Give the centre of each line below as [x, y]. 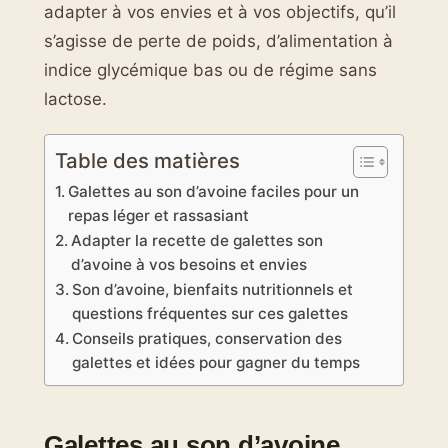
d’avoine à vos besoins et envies [189, 265]
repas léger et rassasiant [159, 216]
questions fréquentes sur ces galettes [210, 314]
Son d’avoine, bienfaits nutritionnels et [213, 290]
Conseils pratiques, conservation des [207, 339]
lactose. [75, 99]
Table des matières [147, 161]
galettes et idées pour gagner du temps [216, 363]
